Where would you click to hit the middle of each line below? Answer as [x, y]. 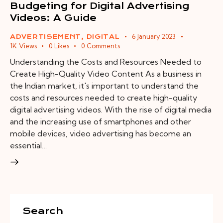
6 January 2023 [154, 37]
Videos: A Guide [53, 18]
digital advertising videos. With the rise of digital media [111, 110]
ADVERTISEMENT [46, 37]
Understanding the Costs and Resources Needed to [106, 62]
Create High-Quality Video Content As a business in [106, 74]
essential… [28, 146]
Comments [103, 46]
